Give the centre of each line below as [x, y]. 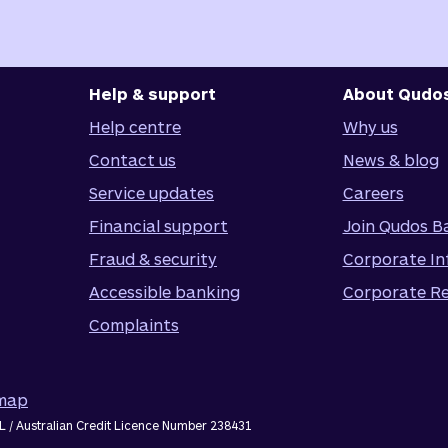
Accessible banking [164, 291]
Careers [373, 192]
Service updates [151, 192]
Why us [370, 126]
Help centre [135, 126]
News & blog [390, 159]
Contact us [132, 159]
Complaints [134, 324]
